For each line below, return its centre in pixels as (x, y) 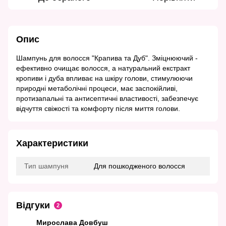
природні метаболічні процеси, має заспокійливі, (97, 89)
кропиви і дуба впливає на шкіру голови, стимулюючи (104, 78)
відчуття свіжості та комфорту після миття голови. (98, 109)
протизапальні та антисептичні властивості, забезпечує (107, 99)
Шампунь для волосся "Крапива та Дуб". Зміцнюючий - (107, 58)
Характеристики (52, 144)
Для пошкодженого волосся (139, 166)
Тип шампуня (46, 166)
